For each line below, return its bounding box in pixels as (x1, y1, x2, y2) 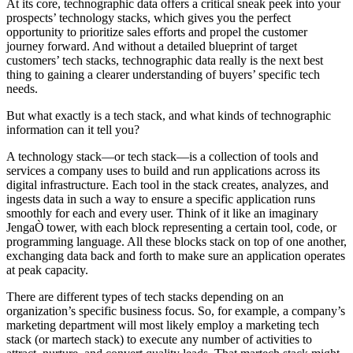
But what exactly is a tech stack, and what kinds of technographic (6, 108, 331, 122)
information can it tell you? (6, 122, 143, 136)
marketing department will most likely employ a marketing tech (6, 318, 319, 332)
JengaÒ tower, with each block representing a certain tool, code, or (6, 220, 336, 234)
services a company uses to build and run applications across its (6, 163, 320, 177)
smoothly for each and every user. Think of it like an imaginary (6, 206, 318, 220)
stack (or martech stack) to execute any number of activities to (6, 332, 312, 346)
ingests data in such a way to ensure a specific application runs (6, 191, 315, 206)
